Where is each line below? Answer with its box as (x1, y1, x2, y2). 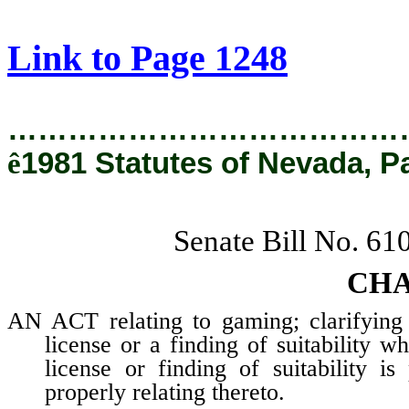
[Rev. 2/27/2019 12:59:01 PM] (7, 5, 391, 38)
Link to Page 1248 (7, 37, 288, 79)
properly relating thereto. (45, 378, 286, 405)
